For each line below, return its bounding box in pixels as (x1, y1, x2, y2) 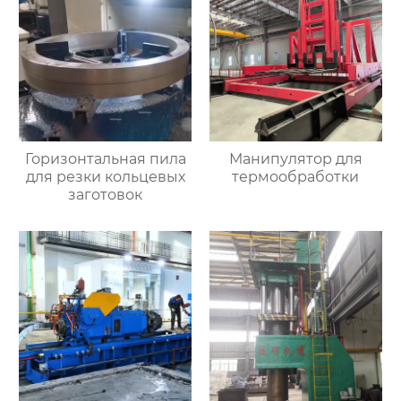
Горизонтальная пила (24, 149, 186, 167)
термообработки (232, 167, 360, 185)
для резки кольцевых (25, 167, 185, 185)
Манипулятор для (228, 149, 363, 167)
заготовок (68, 185, 143, 203)
